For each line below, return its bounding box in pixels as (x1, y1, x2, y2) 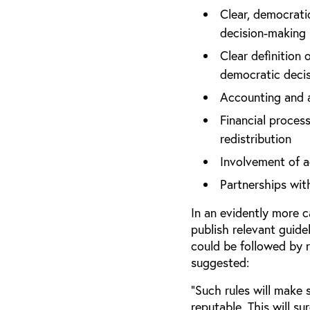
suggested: (191, 255, 249, 271)
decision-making (220, 25, 306, 42)
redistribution (220, 131, 291, 147)
